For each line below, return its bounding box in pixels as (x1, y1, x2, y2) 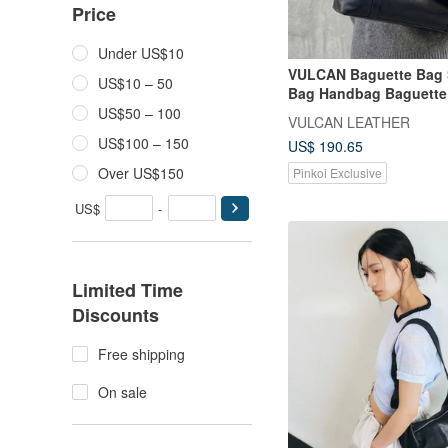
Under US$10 (98, 43, 184, 63)
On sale (98, 382, 147, 402)
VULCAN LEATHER (288, 111, 410, 132)
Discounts (72, 302, 159, 328)
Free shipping (98, 344, 185, 364)
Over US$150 (98, 163, 184, 183)
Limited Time (72, 277, 183, 303)
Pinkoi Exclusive (293, 164, 382, 182)
